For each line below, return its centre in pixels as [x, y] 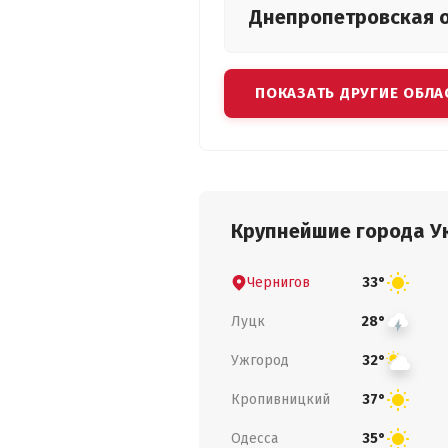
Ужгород [260, 360]
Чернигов [278, 282]
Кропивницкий [280, 399]
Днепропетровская [344, 17]
